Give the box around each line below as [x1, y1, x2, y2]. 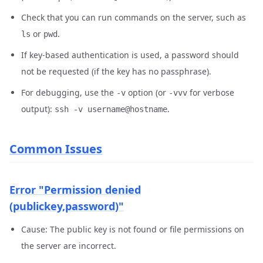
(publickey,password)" [9, 199, 124, 213]
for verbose [187, 87, 234, 98]
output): [21, 103, 55, 114]
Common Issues [9, 141, 102, 157]
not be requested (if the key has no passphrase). [21, 66, 211, 77]
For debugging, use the [21, 87, 116, 98]
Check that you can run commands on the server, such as [21, 12, 246, 23]
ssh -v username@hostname [55, 104, 167, 114]
